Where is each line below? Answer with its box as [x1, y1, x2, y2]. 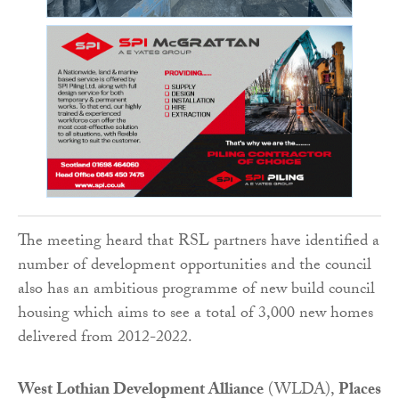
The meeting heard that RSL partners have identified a [18, 229, 379, 257]
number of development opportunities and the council [18, 253, 371, 281]
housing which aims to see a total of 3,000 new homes [18, 301, 373, 330]
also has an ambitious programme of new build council [18, 277, 375, 305]
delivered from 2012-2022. [18, 325, 192, 354]
